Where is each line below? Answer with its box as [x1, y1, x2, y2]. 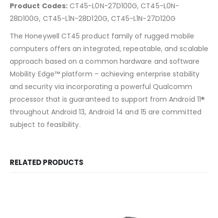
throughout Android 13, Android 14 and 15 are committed [10, 107, 201, 117]
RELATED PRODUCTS [10, 157, 83, 167]
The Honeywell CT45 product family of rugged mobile [10, 31, 195, 41]
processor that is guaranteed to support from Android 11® [10, 94, 205, 104]
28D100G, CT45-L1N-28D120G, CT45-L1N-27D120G [10, 13, 176, 23]
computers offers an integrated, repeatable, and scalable [10, 43, 208, 54]
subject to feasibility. [10, 119, 81, 129]
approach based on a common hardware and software [10, 56, 200, 66]
